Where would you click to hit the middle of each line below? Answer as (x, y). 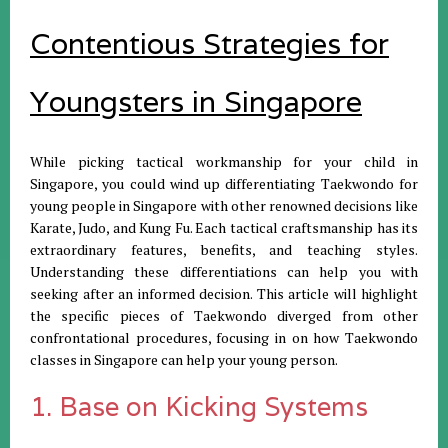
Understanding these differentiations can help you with (224, 271)
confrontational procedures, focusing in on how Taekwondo (224, 337)
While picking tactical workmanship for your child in (224, 161)
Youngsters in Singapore (196, 101)
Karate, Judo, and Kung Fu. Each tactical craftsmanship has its (224, 227)
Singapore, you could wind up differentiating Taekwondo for (224, 183)
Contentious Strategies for (209, 43)
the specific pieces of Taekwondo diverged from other (224, 315)
